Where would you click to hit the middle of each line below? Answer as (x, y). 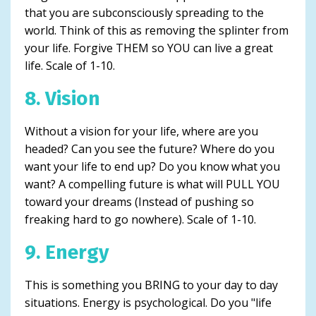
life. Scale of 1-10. (70, 65)
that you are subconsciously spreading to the (144, 12)
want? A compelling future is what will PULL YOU (152, 184)
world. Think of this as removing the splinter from (157, 30)
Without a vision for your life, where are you (141, 131)
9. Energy (67, 252)
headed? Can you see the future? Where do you (150, 148)
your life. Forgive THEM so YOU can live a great (149, 48)
